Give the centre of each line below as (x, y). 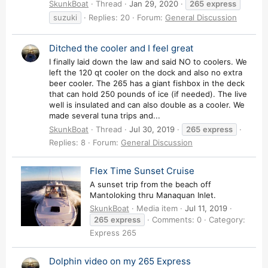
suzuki (65, 17)
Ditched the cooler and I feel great (121, 48)
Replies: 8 (67, 142)
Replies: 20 (109, 17)
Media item (157, 208)
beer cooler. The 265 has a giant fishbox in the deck (147, 83)
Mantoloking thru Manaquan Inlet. (153, 195)
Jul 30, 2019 (152, 129)
